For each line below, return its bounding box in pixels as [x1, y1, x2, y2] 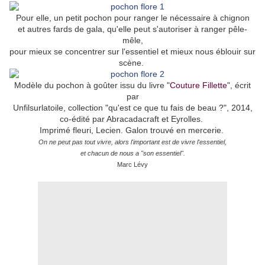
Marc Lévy [117, 161, 148, 169]
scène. [119, 58, 146, 68]
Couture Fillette [170, 80, 227, 91]
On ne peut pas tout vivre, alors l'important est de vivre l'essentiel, [38, 138, 227, 146]
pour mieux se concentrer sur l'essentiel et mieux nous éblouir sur [9, 47, 256, 57]
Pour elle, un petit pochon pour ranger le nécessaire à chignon [15, 13, 250, 23]
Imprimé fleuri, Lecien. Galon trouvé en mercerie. [39, 125, 226, 135]
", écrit [227, 80, 251, 91]
